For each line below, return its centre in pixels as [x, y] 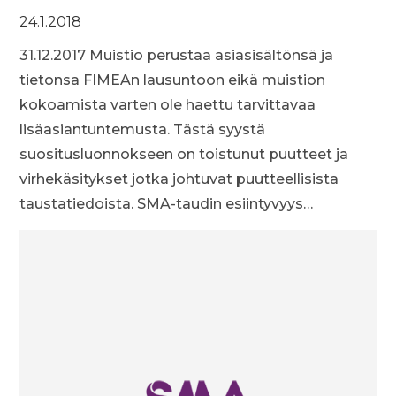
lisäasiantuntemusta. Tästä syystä [143, 129]
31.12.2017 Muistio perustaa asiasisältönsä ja [177, 55]
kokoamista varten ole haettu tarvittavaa [168, 105]
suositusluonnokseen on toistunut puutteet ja [184, 154]
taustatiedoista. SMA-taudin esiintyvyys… [167, 204]
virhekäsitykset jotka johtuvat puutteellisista [179, 179]
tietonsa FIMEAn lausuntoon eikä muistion [173, 80]
